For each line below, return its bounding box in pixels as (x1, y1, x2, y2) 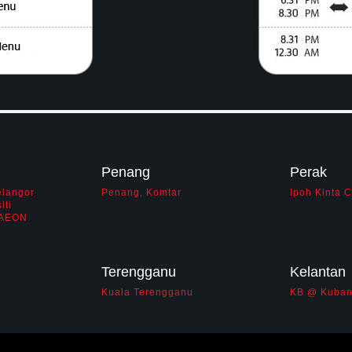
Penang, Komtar (101, 187, 181, 198)
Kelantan (290, 263, 346, 280)
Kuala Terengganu (101, 287, 193, 298)
